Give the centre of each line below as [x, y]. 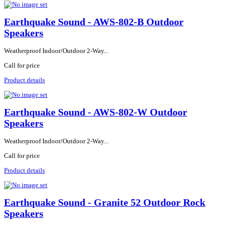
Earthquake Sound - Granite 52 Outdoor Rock [105, 203]
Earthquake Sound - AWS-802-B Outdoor [94, 22]
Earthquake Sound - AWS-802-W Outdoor [96, 112]
